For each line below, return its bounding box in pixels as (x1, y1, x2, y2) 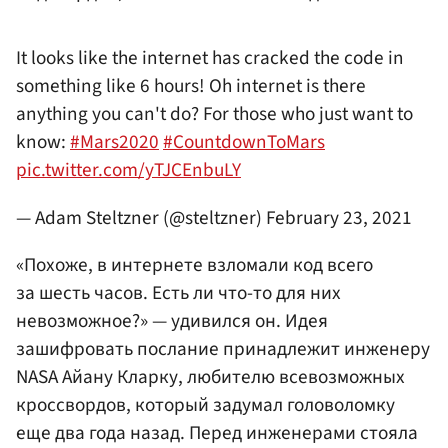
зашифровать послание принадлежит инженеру (16, 334, 430, 363)
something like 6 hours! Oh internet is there (16, 72, 366, 101)
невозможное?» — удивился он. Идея (16, 306, 328, 335)
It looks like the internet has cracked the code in (16, 44, 404, 73)
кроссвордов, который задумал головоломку (16, 390, 395, 419)
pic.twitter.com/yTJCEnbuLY (16, 156, 241, 185)
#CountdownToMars (163, 128, 325, 157)
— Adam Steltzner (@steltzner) (16, 203, 266, 232)
